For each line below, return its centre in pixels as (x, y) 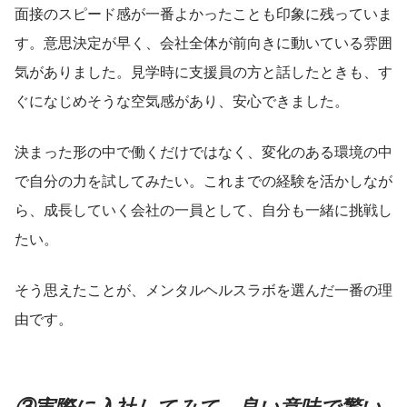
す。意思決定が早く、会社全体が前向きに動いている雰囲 (203, 42)
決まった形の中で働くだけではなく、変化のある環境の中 (203, 151)
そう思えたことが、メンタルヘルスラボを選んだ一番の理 (203, 289)
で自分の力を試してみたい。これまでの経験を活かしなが (203, 180)
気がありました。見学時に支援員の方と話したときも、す (203, 71)
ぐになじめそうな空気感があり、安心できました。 (182, 100)
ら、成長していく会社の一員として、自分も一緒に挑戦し (203, 209)
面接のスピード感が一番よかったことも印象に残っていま (203, 13)
